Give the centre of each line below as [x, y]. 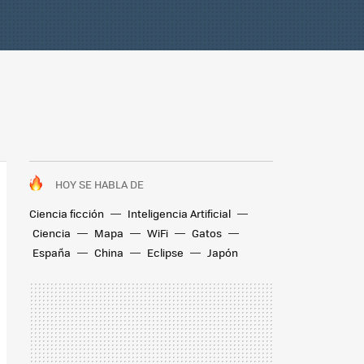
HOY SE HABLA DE [100, 184]
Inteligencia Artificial [179, 213]
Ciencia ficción [67, 213]
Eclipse [165, 252]
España [52, 252]
